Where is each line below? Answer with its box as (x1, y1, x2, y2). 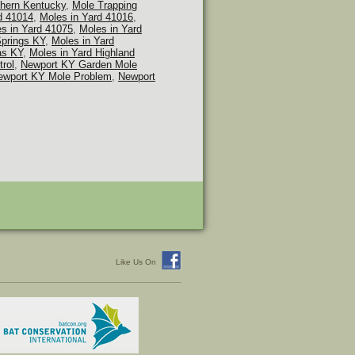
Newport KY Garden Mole (21, 59, 137, 71)
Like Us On (116, 258, 156, 266)
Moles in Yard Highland (29, 47, 135, 59)
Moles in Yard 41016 (40, 11, 133, 23)
